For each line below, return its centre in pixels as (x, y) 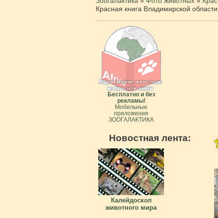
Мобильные (131, 107)
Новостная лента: (150, 138)
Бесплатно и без (131, 94)
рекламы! (131, 100)
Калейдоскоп (131, 200)
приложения (131, 113)
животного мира (131, 208)
